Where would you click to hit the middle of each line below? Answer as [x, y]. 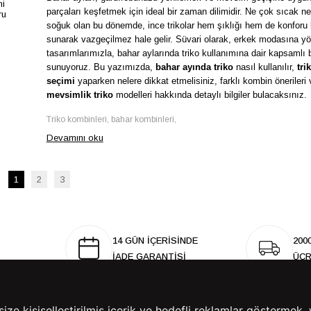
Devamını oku [75, 137]
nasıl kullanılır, [265, 67]
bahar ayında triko [194, 67]
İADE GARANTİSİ [149, 256]
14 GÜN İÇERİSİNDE [155, 240]
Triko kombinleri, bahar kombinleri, [111, 119]
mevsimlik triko [79, 94]
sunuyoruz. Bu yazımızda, [101, 67]
